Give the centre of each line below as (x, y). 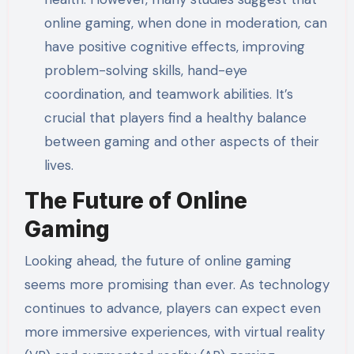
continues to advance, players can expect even (172, 308)
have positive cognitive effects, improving (175, 46)
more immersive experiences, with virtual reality (174, 331)
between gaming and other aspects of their (182, 141)
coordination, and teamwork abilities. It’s (169, 94)
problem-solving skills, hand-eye (146, 70)
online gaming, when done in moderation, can (186, 23)
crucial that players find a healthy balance (176, 117)
